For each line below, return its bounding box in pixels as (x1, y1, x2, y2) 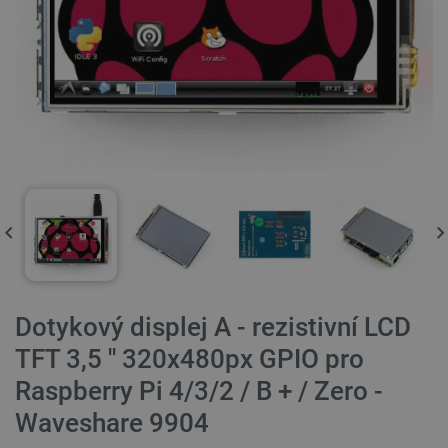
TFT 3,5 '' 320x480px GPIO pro (15, 344, 364, 374)
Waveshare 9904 (15, 408, 209, 438)
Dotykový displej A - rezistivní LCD (15, 312, 411, 342)
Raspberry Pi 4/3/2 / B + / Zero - (15, 376, 383, 406)
